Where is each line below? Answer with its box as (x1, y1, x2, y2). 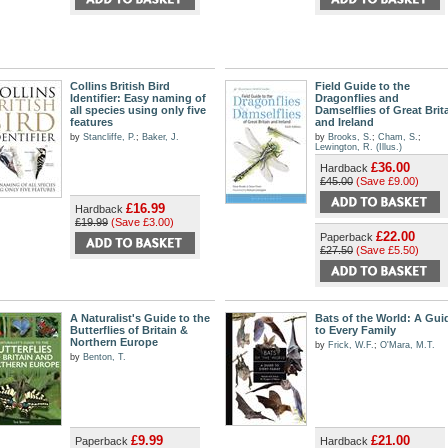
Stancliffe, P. (83, 132, 136, 142)
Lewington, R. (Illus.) (315, 142, 402, 152)
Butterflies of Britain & (70, 324, 188, 336)
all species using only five (70, 104, 206, 116)
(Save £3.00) (111, 216, 174, 228)
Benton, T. (83, 352, 126, 362)
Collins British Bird (70, 80, 170, 92)
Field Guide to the (315, 80, 410, 92)
